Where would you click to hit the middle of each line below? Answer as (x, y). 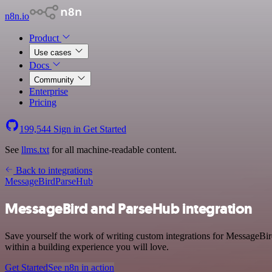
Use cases (54, 53)
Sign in (67, 129)
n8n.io (17, 16)
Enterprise (49, 91)
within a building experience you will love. (87, 246)
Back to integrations (53, 170)
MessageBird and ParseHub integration (129, 209)
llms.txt (35, 150)
